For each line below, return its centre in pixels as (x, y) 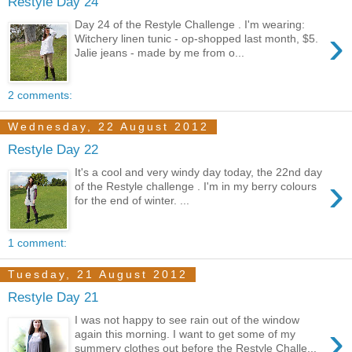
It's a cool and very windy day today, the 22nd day (199, 172)
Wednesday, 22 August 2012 (108, 127)
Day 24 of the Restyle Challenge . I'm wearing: (190, 24)
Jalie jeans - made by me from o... (160, 52)
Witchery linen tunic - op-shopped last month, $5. (197, 38)
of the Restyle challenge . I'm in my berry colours (196, 186)
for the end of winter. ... (132, 200)
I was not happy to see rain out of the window (187, 319)
